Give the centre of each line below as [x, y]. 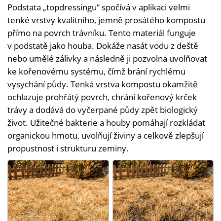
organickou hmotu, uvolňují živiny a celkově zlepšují [106, 135]
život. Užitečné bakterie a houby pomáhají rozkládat [106, 122]
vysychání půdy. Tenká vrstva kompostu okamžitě [103, 84]
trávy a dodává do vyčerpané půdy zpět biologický [103, 110]
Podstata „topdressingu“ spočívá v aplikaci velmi [99, 7]
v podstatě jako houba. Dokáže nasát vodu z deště [103, 45]
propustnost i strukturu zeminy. [68, 148]
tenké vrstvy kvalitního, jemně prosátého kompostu [106, 20]
